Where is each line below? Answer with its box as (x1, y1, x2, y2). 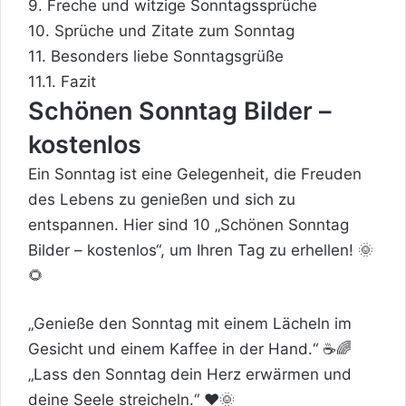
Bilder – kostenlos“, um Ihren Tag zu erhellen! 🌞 (28, 240, 373, 259)
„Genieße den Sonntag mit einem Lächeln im (28, 314, 352, 333)
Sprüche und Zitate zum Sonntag (50, 21, 295, 40)
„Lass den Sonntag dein (28, 364, 207, 383)
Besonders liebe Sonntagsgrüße (46, 46, 284, 65)
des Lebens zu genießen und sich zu (28, 189, 295, 208)
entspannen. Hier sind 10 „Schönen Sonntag (28, 215, 349, 234)
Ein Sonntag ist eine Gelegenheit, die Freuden (28, 164, 362, 183)
